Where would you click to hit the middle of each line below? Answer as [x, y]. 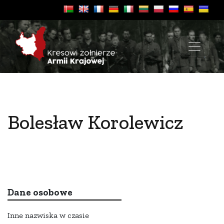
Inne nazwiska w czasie [48, 215]
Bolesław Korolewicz [95, 122]
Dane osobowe [40, 192]
